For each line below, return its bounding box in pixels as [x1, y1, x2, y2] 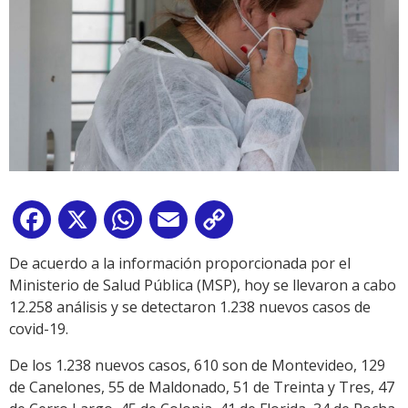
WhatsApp [146, 213, 217, 234]
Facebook [55, 213, 120, 234]
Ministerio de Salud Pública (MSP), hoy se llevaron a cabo [9, 275, 396, 296]
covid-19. [9, 319, 68, 340]
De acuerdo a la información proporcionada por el [9, 253, 351, 274]
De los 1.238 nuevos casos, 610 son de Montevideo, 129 [9, 355, 385, 376]
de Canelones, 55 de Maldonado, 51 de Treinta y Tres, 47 [9, 377, 394, 398]
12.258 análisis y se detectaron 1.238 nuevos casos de [9, 297, 371, 318]
